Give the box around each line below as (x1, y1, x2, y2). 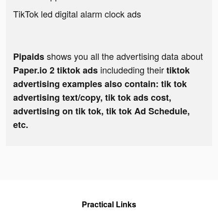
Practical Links (82, 199, 136, 210)
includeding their (100, 63, 166, 76)
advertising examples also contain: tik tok (13, 77, 187, 91)
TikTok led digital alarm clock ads (13, 7, 141, 20)
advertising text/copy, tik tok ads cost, (13, 91, 171, 104)
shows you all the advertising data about (44, 50, 203, 63)
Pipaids (13, 50, 44, 63)
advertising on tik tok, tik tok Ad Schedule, (13, 105, 190, 118)
